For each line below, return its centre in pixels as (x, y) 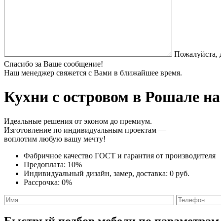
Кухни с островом (66, 97)
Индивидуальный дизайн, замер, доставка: (97, 173)
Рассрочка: (43, 182)
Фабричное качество (59, 155)
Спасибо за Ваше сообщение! (54, 64)
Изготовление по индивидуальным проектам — (85, 130)
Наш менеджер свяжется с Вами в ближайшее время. (93, 73)
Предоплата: (46, 164)
